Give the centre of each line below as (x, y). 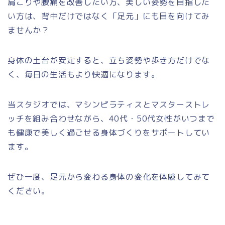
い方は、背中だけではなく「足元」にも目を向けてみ (109, 16)
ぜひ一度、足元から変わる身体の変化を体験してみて (109, 177)
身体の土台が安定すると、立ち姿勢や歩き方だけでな (109, 60)
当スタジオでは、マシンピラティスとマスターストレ (109, 104)
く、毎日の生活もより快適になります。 (84, 74)
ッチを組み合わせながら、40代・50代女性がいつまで (111, 118)
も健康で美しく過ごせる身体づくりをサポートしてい (109, 132)
